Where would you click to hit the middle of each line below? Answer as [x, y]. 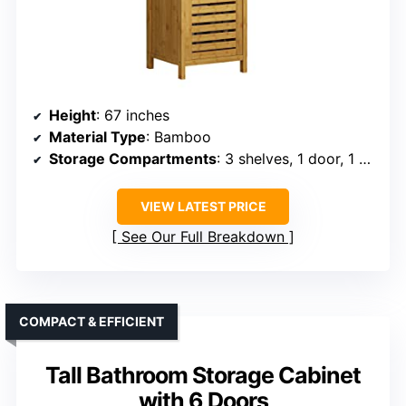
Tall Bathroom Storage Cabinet [203, 375]
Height [72, 115]
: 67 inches [133, 115]
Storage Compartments [133, 158]
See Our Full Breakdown [203, 236]
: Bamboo [179, 136]
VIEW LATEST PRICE [203, 206]
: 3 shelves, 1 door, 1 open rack [288, 158]
